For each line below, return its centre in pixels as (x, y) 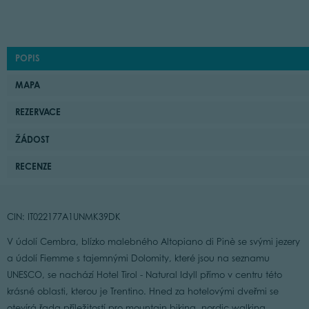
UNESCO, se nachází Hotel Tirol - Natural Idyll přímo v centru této (144, 275)
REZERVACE (38, 112)
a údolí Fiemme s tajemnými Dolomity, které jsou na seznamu (138, 259)
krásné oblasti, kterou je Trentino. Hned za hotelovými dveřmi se (142, 292)
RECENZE (34, 167)
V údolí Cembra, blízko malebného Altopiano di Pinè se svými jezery (153, 242)
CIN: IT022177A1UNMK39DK (63, 217)
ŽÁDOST (32, 139)
